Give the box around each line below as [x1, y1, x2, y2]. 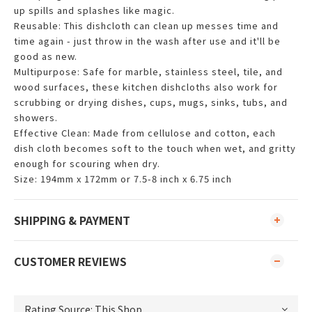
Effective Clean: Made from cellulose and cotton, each [14, 126, 276, 139]
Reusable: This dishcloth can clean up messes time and [14, 19, 279, 32]
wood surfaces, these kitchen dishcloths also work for [14, 80, 278, 93]
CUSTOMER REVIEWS [14, 253, 127, 270]
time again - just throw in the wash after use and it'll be [14, 34, 281, 47]
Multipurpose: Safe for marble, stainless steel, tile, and [14, 65, 283, 78]
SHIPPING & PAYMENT [14, 212, 130, 228]
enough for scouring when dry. [14, 157, 160, 170]
